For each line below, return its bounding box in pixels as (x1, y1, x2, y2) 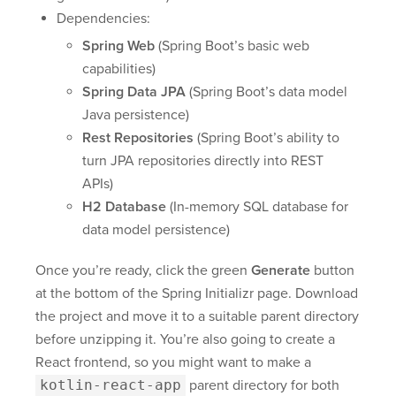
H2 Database (82, 198, 166, 217)
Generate (251, 262, 310, 280)
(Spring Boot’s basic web (155, 37, 309, 56)
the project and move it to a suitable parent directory (35, 308, 359, 326)
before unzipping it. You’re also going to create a (35, 331, 335, 349)
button (310, 262, 354, 280)
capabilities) (82, 60, 156, 79)
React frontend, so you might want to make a (35, 354, 311, 372)
